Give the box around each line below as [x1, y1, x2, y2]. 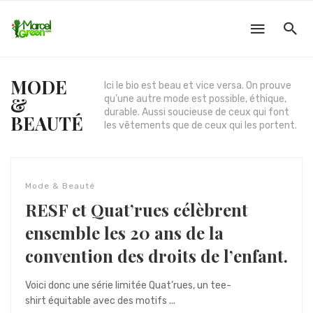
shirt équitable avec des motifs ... [25, 295, 175, 307]
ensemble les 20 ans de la [25, 221, 224, 244]
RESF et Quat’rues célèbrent [25, 198, 248, 221]
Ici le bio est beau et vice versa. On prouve [104, 80, 291, 92]
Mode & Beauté [25, 181, 95, 191]
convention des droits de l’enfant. [25, 245, 288, 267]
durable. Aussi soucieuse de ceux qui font [104, 106, 289, 118]
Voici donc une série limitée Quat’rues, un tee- [25, 279, 231, 291]
